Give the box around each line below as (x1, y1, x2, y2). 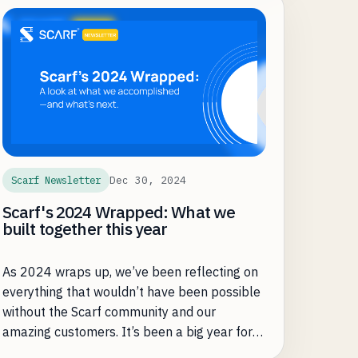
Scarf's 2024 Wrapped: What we (2, 201, 236, 224)
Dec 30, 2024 (109, 173, 186, 187)
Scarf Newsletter (10, 173, 101, 187)
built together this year (2, 218, 168, 241)
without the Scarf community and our (2, 304, 216, 320)
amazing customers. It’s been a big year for (2, 324, 253, 340)
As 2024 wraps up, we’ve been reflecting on (2, 264, 258, 280)
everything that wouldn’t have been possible (2, 284, 261, 300)
